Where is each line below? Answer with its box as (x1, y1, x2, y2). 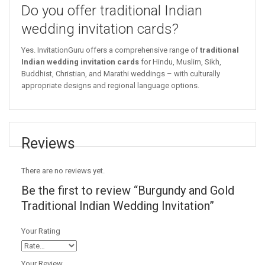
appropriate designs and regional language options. (21, 81, 199, 91)
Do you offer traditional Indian (21, 2, 202, 20)
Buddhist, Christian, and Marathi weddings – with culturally (21, 69, 220, 79)
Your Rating (21, 227, 60, 236)
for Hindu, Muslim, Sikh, (139, 57, 221, 67)
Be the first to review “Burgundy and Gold (21, 183, 234, 198)
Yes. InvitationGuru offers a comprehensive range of (21, 46, 200, 55)
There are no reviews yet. (21, 166, 105, 176)
